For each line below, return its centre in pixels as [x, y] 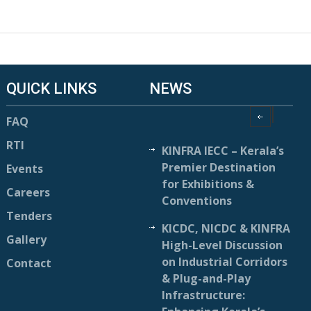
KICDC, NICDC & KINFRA [226, 228]
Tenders [29, 216]
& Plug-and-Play [207, 278]
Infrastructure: [204, 295]
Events [24, 169]
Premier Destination [219, 167]
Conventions [197, 201]
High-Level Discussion [222, 245]
